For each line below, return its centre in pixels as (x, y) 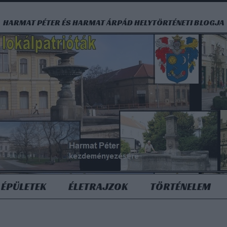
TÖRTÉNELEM (180, 186)
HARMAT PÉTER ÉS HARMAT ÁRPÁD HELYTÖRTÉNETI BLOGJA (113, 23)
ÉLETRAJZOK (98, 186)
